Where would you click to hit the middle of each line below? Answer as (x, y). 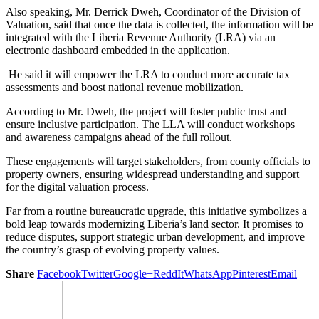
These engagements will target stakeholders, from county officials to (158, 161)
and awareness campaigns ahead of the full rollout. (119, 137)
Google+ (133, 273)
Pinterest (251, 273)
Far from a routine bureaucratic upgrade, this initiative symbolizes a (156, 211)
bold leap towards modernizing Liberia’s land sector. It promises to (155, 224)
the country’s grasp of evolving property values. (113, 249)
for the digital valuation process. (77, 187)
